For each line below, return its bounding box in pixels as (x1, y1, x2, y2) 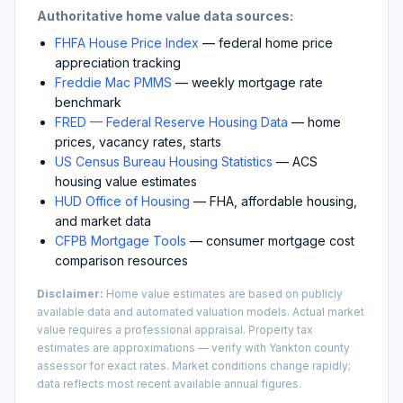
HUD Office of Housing (55, 193, 190, 209)
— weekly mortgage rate (172, 74, 323, 90)
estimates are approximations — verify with (37, 340, 269, 354)
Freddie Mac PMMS (55, 74, 172, 90)
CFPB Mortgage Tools (55, 232, 186, 248)
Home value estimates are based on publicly (103, 286, 343, 300)
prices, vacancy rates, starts (55, 133, 221, 149)
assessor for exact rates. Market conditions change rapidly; (37, 358, 351, 372)
